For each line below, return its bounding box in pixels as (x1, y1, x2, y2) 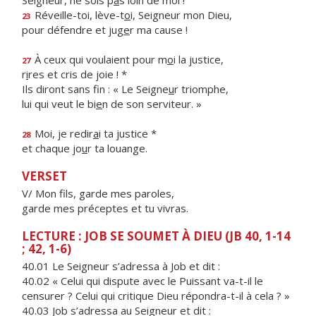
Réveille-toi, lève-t (32, 8, 124, 22)
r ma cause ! (130, 23, 188, 37)
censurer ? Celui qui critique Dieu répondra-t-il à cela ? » (22, 288, 290, 303)
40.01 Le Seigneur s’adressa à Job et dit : (22, 259, 220, 273)
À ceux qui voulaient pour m (32, 52, 167, 66)
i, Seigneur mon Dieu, (130, 8, 232, 22)
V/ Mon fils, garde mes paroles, (22, 186, 174, 200)
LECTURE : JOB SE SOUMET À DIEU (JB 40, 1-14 (22, 228, 291, 244)
